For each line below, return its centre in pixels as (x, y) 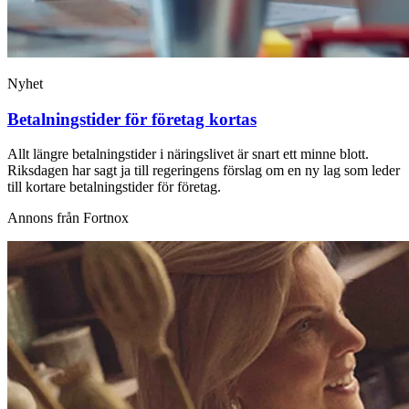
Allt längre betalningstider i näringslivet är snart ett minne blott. (188, 154)
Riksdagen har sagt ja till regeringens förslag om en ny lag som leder (204, 171)
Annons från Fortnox (68, 218)
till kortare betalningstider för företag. (114, 187)
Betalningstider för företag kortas (132, 119)
